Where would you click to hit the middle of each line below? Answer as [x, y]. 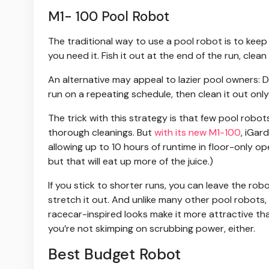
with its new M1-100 [198, 133]
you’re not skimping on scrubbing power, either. [152, 229]
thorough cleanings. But [101, 133]
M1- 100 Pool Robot [109, 17]
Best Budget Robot [114, 255]
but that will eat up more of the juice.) [131, 162]
